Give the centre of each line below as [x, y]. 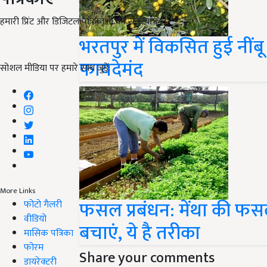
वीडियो [35, 219]
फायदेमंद [111, 70]
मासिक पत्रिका [49, 233]
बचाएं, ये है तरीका [140, 233]
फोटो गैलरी [43, 204]
